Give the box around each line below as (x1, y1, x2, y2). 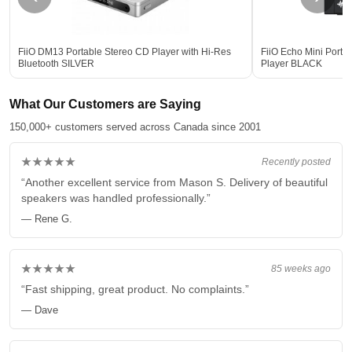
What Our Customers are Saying (9, 97, 201, 111)
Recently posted (262, 156, 331, 167)
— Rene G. (21, 213, 72, 225)
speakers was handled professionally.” (21, 192, 211, 204)
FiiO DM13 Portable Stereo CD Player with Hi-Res (18, 46, 231, 57)
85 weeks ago (271, 263, 331, 273)
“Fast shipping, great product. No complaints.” (21, 283, 249, 295)
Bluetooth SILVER (18, 58, 94, 69)
